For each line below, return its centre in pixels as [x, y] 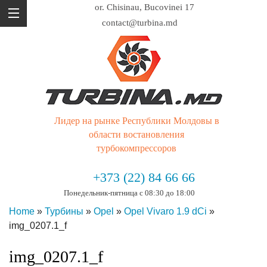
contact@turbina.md [140, 23]
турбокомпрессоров [136, 148]
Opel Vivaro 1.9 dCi [165, 211]
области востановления [136, 134]
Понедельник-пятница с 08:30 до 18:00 [129, 193]
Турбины [64, 211]
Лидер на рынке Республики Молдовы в [136, 121]
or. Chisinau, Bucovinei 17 [145, 7]
